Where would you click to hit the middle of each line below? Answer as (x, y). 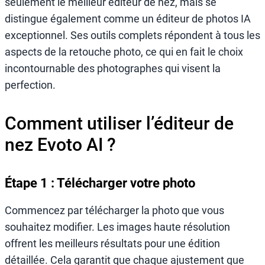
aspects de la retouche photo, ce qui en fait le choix (124, 52)
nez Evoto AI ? (60, 144)
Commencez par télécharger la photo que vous (114, 210)
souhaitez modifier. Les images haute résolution (117, 227)
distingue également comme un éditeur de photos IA (128, 19)
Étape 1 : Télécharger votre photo (100, 183)
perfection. (30, 85)
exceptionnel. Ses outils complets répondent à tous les (132, 35)
